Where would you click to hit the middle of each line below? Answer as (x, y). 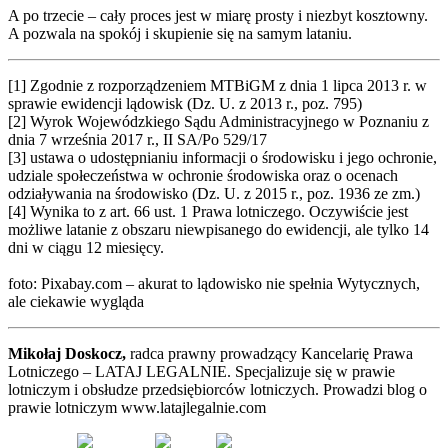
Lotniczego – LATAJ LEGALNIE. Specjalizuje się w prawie (201, 372)
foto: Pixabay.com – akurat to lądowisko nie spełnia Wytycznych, (214, 284)
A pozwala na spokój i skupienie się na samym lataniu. (180, 34)
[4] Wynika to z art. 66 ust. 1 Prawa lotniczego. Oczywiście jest (208, 212)
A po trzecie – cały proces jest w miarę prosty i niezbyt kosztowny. (218, 16)
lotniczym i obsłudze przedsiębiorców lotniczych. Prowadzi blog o (217, 390)
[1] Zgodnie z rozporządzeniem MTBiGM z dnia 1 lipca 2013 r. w (217, 86)
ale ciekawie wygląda (76, 302)
